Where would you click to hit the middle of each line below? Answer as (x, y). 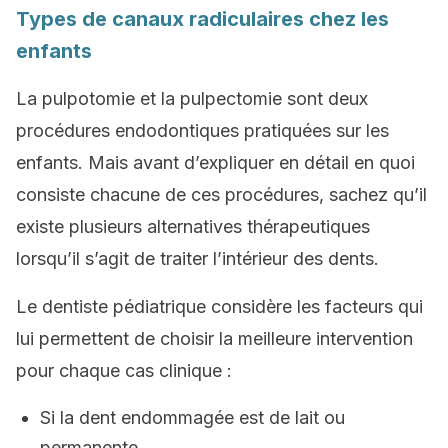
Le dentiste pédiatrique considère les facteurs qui (219, 306)
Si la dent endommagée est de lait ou (192, 417)
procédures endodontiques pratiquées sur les (202, 130)
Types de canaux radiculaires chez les (202, 19)
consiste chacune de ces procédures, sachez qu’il (221, 194)
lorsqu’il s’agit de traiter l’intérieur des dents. (197, 258)
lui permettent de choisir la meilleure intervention (214, 338)
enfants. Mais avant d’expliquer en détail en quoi (215, 162)
